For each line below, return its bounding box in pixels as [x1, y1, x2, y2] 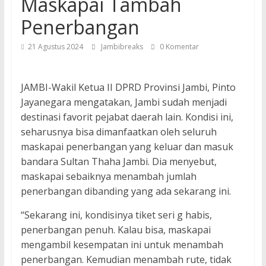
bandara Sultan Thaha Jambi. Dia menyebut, [20, 155, 217, 169]
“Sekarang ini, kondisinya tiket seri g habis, [20, 208, 212, 222]
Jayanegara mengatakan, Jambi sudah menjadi [20, 96, 227, 109]
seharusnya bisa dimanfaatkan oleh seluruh [20, 125, 217, 139]
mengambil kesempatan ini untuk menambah [20, 238, 223, 252]
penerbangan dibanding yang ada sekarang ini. [20, 185, 231, 198]
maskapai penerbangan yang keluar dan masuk [20, 140, 233, 154]
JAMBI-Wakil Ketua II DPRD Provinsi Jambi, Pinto [20, 81, 236, 94]
